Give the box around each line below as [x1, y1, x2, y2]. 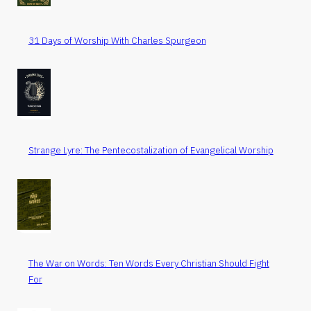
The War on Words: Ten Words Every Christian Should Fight [28, 257, 269, 270]
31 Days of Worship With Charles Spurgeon [28, 33, 206, 47]
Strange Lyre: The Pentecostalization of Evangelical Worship [28, 143, 274, 156]
